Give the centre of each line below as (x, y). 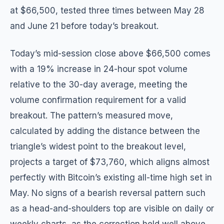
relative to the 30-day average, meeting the (99, 84)
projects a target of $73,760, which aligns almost (110, 162)
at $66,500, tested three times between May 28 (107, 10)
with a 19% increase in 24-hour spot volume (99, 69)
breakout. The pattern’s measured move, (91, 115)
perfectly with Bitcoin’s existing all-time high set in (111, 177)
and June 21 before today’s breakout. (84, 26)
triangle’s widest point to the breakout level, (98, 146)
